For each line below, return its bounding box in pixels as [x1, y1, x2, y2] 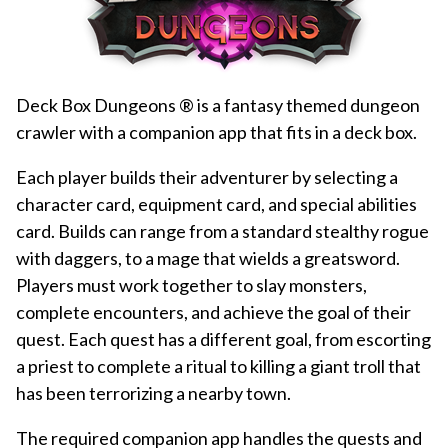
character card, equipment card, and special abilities [16, 192, 417, 215]
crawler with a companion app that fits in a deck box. [16, 120, 417, 143]
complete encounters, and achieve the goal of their [16, 300, 411, 323]
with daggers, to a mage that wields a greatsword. [16, 246, 400, 269]
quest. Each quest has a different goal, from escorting [16, 327, 431, 350]
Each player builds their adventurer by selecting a [16, 165, 398, 188]
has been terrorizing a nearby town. [16, 381, 291, 404]
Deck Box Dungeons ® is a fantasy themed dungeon [16, 93, 420, 116]
